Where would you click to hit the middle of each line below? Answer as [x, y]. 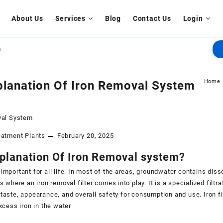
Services [70, 18]
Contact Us [152, 18]
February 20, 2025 [85, 136]
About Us [27, 18]
